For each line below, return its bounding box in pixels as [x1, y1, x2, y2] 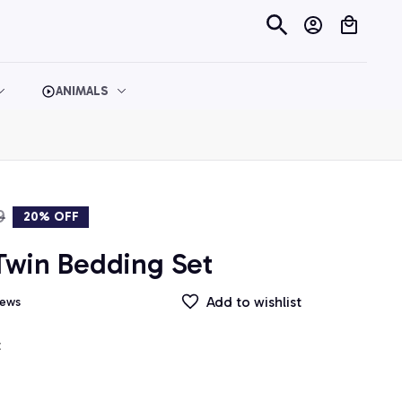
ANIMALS [56, 83, 109, 100]
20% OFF [22, 208, 79, 224]
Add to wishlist [206, 293, 301, 310]
